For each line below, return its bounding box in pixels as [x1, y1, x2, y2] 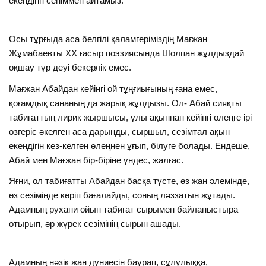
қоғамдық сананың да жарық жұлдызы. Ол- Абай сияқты [9, 97, 242, 108]
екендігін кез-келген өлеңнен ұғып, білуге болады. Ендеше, [9, 140, 251, 151]
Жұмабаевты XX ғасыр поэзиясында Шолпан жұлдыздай [9, 48, 245, 59]
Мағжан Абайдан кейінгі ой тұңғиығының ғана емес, [9, 83, 218, 94]
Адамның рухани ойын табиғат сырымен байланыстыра [9, 204, 239, 215]
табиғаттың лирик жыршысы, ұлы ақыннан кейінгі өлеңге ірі [9, 112, 252, 122]
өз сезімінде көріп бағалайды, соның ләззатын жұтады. [9, 190, 236, 201]
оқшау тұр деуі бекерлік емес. [9, 62, 132, 73]
